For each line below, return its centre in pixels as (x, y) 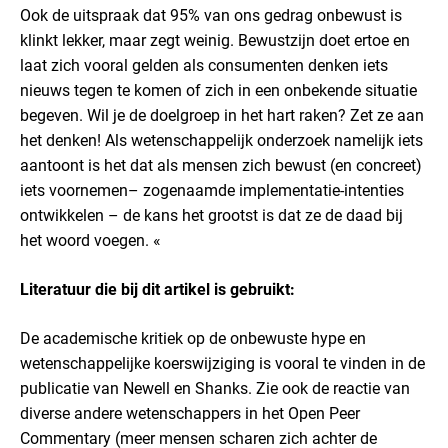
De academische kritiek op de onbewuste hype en (193, 338)
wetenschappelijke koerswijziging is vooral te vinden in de (222, 363)
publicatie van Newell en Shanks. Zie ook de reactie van (215, 388)
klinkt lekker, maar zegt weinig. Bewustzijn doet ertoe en (215, 40)
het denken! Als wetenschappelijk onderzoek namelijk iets (221, 140)
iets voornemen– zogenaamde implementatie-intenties (212, 190)
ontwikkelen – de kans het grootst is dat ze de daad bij (211, 215)
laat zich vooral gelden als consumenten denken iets (204, 65)
